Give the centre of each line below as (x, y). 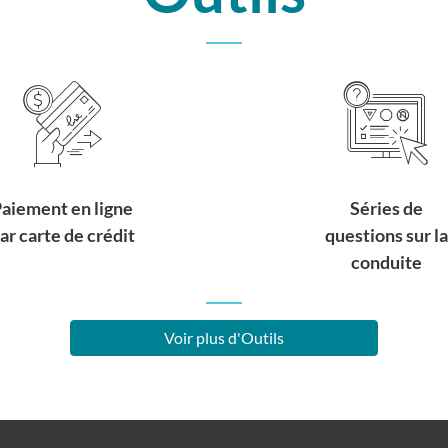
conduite (386, 261)
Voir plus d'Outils (224, 337)
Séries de (386, 207)
